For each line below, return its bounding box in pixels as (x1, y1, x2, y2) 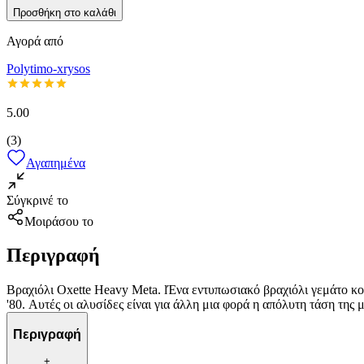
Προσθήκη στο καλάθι (13, 6, 116, 19)
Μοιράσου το (24, 214, 93, 228)
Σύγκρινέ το (6, 193, 68, 207)
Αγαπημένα (26, 155, 85, 170)
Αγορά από (6, 33, 63, 48)
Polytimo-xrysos (6, 61, 90, 76)
